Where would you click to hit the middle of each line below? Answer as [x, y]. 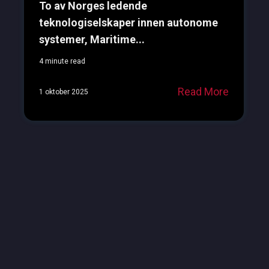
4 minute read [62, 62]
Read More [203, 92]
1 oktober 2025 [63, 92]
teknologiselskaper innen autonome [128, 23]
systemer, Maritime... [92, 40]
